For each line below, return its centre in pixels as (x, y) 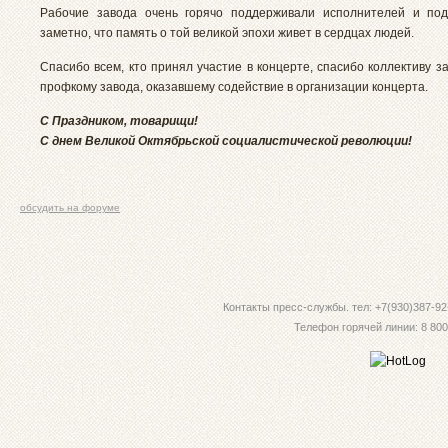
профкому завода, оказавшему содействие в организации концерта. (234, 86)
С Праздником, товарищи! (119, 121)
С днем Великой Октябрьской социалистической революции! (226, 141)
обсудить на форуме (70, 207)
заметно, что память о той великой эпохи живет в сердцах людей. (227, 32)
